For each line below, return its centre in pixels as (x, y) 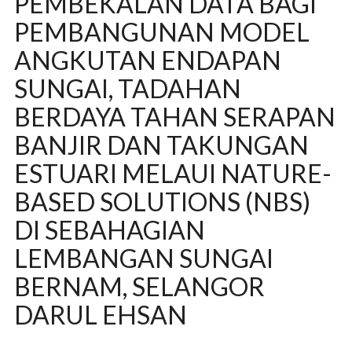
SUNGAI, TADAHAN (127, 88)
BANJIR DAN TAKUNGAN (161, 145)
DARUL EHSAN (100, 315)
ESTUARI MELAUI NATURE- (172, 173)
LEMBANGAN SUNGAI (143, 258)
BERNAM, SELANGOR (139, 286)
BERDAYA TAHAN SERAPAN (174, 117)
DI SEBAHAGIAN (109, 230)
